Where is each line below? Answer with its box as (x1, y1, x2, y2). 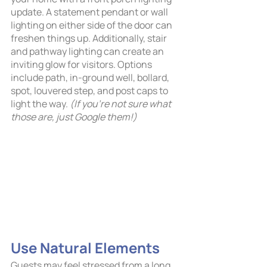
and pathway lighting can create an (11, 45, 166, 58)
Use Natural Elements (11, 237, 160, 257)
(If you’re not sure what (70, 97, 173, 111)
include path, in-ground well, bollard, (11, 71, 171, 85)
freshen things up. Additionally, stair (11, 32, 169, 45)
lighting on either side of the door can (11, 18, 174, 32)
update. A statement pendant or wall (11, 5, 170, 19)
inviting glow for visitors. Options (11, 58, 154, 72)
